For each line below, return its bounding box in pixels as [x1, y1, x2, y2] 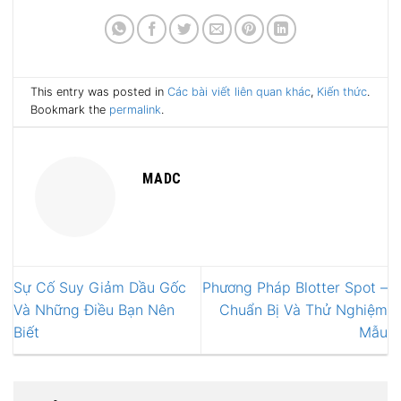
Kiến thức [317, 85, 368, 99]
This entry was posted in [30, 85, 168, 99]
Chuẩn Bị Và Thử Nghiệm [219, 301, 388, 320]
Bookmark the [30, 103, 110, 117]
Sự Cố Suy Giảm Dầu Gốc [13, 278, 186, 297]
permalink [109, 103, 162, 117]
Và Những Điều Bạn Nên [13, 301, 175, 320]
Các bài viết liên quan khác [167, 85, 311, 99]
